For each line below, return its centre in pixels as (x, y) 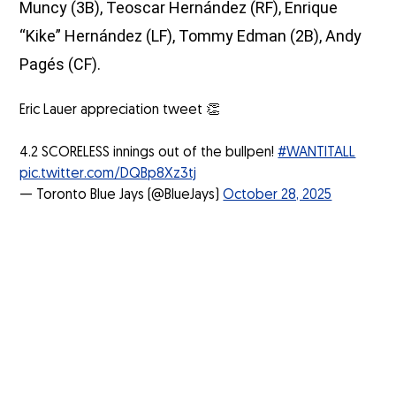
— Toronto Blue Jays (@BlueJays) (122, 196)
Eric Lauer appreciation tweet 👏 (120, 111)
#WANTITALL (317, 153)
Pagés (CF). (61, 65)
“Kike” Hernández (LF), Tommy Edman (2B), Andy (191, 36)
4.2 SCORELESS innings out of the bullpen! (149, 153)
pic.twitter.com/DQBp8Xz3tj (108, 175)
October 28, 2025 (278, 196)
